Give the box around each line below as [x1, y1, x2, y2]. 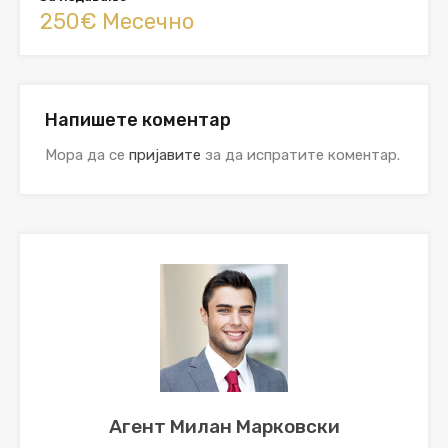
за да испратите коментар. [201, 145, 400, 164]
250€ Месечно [40, 7, 194, 35]
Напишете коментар [45, 108, 231, 131]
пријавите [129, 145, 201, 164]
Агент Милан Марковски [108, 414, 340, 438]
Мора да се [45, 145, 129, 164]
